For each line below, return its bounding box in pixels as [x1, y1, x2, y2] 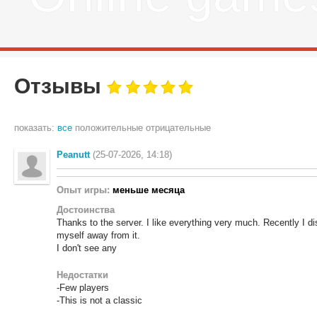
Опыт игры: [57, 185, 113, 195]
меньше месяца [113, 185, 185, 195]
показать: [14, 122, 54, 133]
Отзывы [14, 74, 101, 98]
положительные [75, 122, 143, 133]
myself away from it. [57, 230, 140, 241]
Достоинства [57, 204, 115, 215]
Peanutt [57, 149, 90, 160]
